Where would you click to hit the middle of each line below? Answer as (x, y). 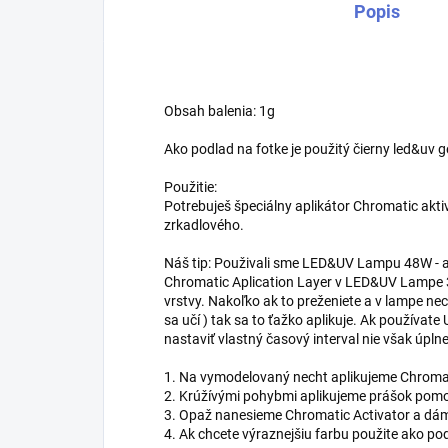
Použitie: (190, 187)
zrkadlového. (204, 225)
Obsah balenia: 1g (219, 111)
